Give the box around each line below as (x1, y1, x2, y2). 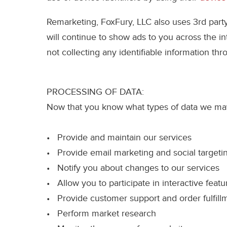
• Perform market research (47, 208, 156, 219)
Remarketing (47, 17, 96, 28)
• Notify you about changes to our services (47, 163, 219, 174)
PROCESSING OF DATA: (47, 87, 144, 98)
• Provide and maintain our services (47, 132, 192, 143)
